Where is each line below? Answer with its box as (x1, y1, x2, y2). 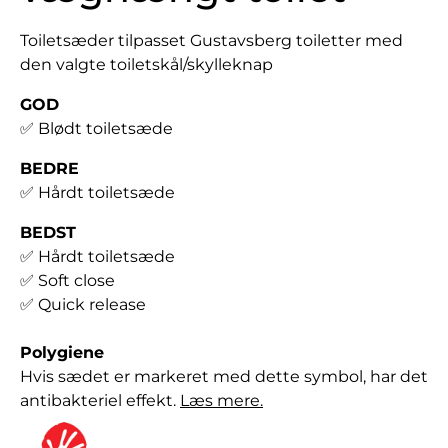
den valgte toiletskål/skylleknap (20, 55, 273, 75)
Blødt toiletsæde (38, 119, 173, 139)
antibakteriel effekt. (20, 391, 180, 411)
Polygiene (20, 343, 104, 363)
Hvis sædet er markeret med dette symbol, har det (20, 367, 428, 387)
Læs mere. (180, 391, 263, 411)
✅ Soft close (20, 271, 115, 291)
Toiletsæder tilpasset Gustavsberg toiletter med (20, 31, 403, 51)
